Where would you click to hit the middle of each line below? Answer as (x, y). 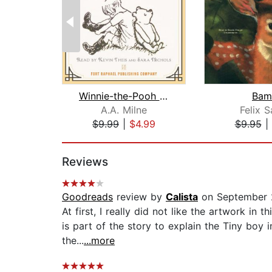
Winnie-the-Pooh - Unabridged (163, 96)
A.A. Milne (124, 110)
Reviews (85, 162)
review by (139, 197)
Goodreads (87, 197)
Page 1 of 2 (88, 137)
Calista (182, 197)
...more (99, 241)
